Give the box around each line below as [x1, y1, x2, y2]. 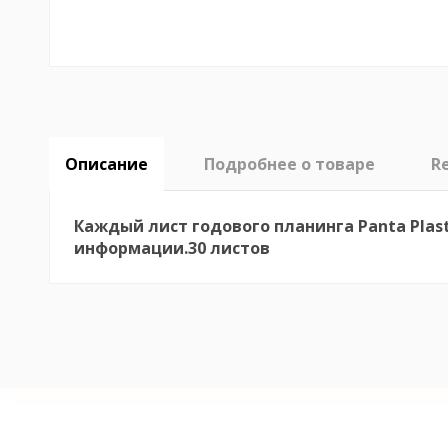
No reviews [73, 258, 158, 281]
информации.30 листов [73, 236, 270, 259]
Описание [64, 152, 148, 175]
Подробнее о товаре [203, 152, 375, 175]
